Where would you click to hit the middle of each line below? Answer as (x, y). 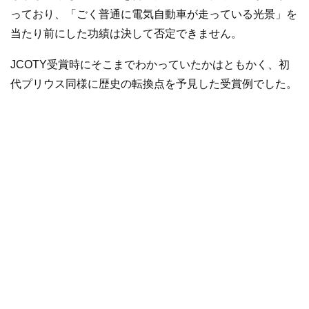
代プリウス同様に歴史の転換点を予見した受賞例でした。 (154, 84)
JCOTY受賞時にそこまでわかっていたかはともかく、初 (150, 65)
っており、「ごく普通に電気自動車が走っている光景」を (154, 14)
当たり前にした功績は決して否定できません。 (126, 33)
